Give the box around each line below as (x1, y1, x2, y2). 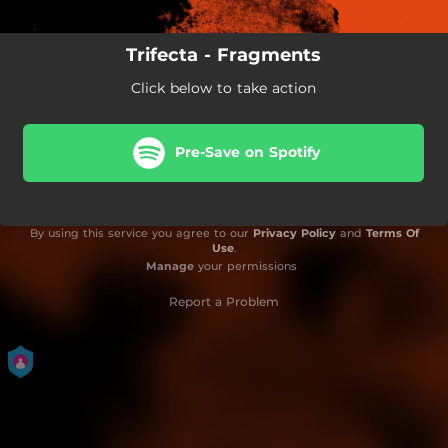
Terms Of (365, 225, 419, 240)
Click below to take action (131, 78, 316, 97)
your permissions (193, 258, 297, 273)
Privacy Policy (252, 225, 336, 240)
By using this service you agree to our (29, 225, 253, 240)
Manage (145, 258, 194, 273)
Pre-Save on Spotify (174, 143, 320, 161)
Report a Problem (169, 293, 279, 309)
